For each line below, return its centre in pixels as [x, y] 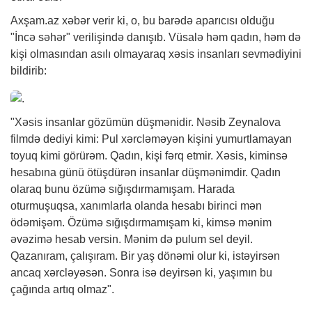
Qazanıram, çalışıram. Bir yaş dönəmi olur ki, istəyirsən [145, 256]
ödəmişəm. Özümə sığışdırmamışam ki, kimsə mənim [141, 222]
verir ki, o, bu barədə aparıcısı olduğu [182, 20]
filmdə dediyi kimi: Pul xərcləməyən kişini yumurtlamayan [151, 139]
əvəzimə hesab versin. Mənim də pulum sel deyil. [132, 239]
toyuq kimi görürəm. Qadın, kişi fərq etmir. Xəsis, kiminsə [149, 155]
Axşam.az [36, 20]
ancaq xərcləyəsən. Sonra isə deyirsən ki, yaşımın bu [141, 272]
